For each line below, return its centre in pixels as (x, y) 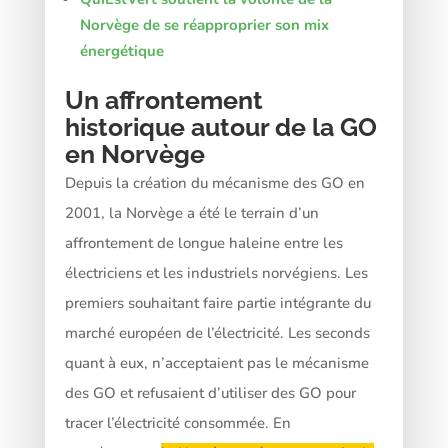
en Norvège (134, 153)
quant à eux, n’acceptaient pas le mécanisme (216, 362)
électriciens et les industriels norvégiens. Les (216, 272)
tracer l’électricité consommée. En (177, 422)
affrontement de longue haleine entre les (203, 242)
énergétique (121, 50)
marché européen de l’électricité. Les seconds (217, 332)
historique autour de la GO (220, 126)
